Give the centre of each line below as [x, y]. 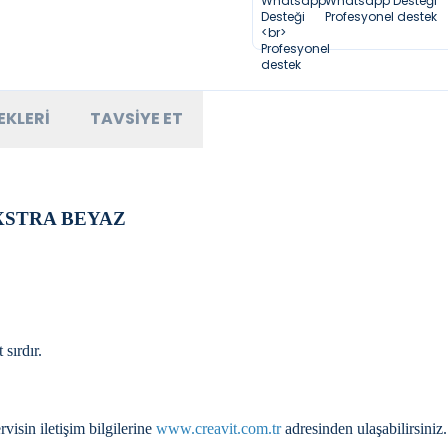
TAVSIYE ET [136, 118]
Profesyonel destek [380, 16]
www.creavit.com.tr [218, 428]
